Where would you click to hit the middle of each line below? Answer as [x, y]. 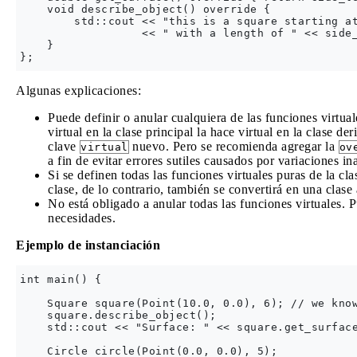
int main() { [61, 279]
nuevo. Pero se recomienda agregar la [233, 146]
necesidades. [82, 218]
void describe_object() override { [149, 9]
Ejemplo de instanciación [88, 245]
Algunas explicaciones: [78, 90]
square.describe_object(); [122, 315]
